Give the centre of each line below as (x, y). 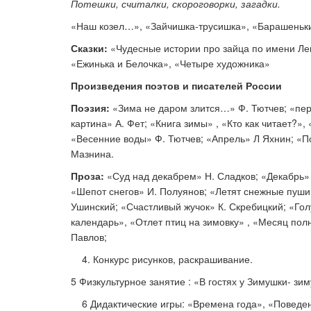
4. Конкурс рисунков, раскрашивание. (162, 259)
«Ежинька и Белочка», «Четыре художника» (170, 63)
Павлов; (89, 237)
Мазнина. (96, 153)
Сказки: (91, 48)
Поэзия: (92, 108)
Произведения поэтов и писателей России (176, 85)
